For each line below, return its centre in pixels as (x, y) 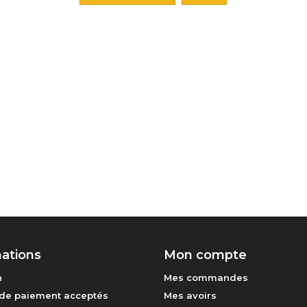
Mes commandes (206, 278)
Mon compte (205, 255)
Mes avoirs (190, 295)
